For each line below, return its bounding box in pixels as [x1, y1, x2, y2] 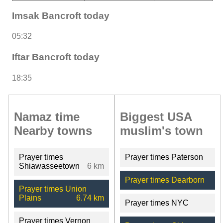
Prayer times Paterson [124, 152, 203, 161]
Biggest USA [119, 110, 192, 123]
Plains [19, 193, 41, 202]
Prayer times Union [19, 184, 87, 193]
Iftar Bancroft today [12, 52, 100, 63]
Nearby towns [14, 123, 92, 137]
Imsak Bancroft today [12, 10, 110, 21]
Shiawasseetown [19, 161, 80, 170]
